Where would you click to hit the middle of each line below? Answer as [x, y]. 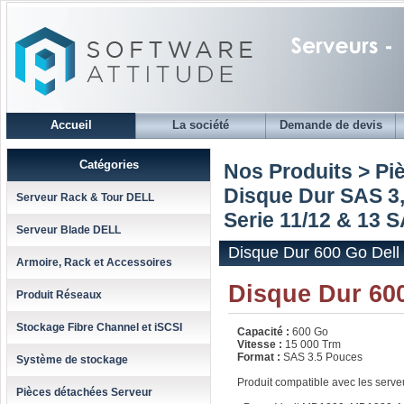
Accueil [71, 125]
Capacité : [265, 332]
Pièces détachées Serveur [84, 392]
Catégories [109, 165]
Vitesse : [261, 344]
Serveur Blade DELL [69, 230]
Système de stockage [72, 360]
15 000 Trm [313, 344]
